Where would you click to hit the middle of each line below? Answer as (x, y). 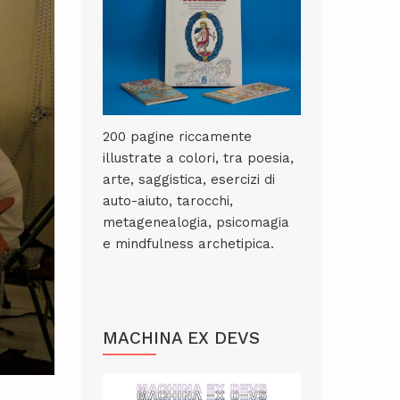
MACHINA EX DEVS (181, 338)
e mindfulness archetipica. (188, 244)
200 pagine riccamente (177, 137)
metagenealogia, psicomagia (196, 222)
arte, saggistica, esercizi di (189, 179)
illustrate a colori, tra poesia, (198, 158)
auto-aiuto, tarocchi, (168, 201)
